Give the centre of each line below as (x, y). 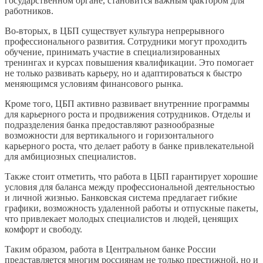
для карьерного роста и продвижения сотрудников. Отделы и (128, 114)
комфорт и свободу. (43, 229)
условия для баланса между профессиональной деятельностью (130, 187)
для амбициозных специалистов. (70, 156)
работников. (29, 11)
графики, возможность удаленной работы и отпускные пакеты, (131, 208)
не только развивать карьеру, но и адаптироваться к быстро (123, 73)
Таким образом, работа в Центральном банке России (110, 249)
